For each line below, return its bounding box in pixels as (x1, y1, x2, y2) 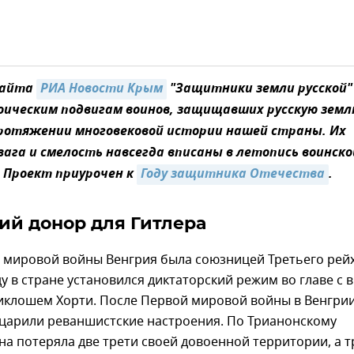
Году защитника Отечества (141, 164, 325, 186)
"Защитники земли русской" (167, 79, 352, 100)
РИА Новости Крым (40, 79, 163, 100)
